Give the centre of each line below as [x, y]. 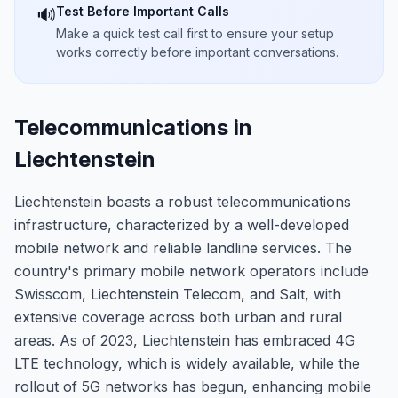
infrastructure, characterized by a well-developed [182, 225]
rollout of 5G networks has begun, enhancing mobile [193, 386]
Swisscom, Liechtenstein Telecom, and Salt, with [178, 294]
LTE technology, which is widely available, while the [187, 363]
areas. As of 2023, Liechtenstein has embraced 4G [185, 340]
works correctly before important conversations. [197, 52]
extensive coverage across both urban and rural [178, 317]
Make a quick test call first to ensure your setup [195, 33]
